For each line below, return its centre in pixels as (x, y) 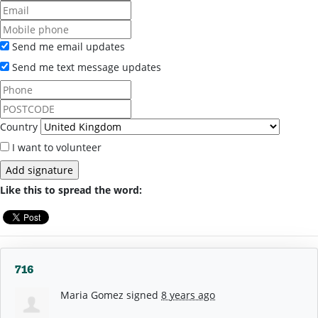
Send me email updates (67, 46)
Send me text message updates (85, 67)
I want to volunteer (55, 147)
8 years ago (188, 295)
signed (142, 295)
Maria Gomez (92, 295)
